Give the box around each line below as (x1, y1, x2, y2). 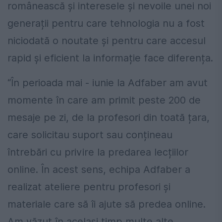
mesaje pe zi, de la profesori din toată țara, (7, 111, 210, 124)
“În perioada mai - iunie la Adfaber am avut (7, 77, 208, 89)
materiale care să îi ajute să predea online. (7, 198, 206, 211)
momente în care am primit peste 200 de (7, 94, 201, 107)
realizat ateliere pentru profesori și (7, 181, 170, 193)
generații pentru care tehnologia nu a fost (7, 17, 205, 30)
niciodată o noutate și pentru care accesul (7, 35, 206, 47)
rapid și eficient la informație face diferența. (7, 52, 213, 64)
